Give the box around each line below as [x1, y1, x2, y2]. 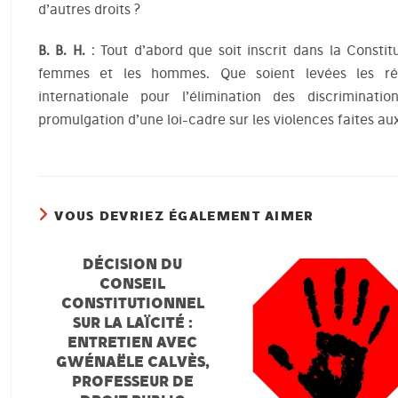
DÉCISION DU [83, 254, 183, 273]
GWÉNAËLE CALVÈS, [55, 352, 210, 370]
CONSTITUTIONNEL [60, 293, 204, 312]
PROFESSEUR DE [71, 371, 194, 390]
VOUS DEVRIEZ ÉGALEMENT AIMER [54, 207, 314, 224]
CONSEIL [99, 274, 166, 292]
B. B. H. [37, 42, 92, 59]
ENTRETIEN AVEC [68, 332, 198, 351]
